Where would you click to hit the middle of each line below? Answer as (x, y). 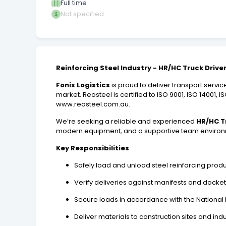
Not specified (82, 14)
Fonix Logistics (83, 85)
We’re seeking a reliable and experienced (126, 121)
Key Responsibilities (93, 148)
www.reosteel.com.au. (93, 104)
